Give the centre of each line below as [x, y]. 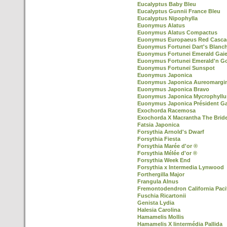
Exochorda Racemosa [166, 110]
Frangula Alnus [158, 181]
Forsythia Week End [164, 160]
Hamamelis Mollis [161, 217]
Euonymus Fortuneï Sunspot [176, 68]
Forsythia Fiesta [159, 139]
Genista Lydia [156, 203]
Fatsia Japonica [158, 125]
